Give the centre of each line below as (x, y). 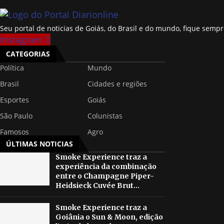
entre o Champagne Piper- (104, 176)
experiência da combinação (106, 167)
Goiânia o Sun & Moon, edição (109, 217)
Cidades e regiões (117, 84)
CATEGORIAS (28, 54)
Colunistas (105, 116)
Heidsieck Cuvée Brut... (97, 186)
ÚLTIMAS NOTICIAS (39, 144)
